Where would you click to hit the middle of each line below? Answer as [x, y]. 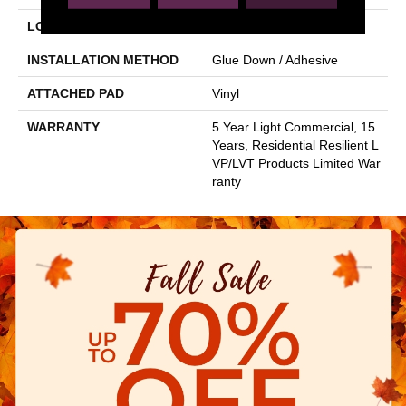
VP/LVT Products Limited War [296, 163]
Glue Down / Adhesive [275, 59]
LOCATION [60, 26]
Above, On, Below [263, 26]
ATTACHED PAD [76, 93]
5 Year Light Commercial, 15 [294, 126]
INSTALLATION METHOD [103, 59]
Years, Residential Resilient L [295, 145]
